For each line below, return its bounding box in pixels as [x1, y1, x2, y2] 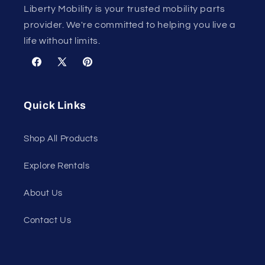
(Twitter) [55, 79, 90, 88]
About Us [24, 188, 63, 198]
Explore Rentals [24, 161, 90, 170]
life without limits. [24, 36, 101, 46]
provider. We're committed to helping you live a [24, 20, 236, 30]
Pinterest [80, 64, 119, 73]
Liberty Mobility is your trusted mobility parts [24, 4, 225, 14]
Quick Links [24, 100, 86, 112]
